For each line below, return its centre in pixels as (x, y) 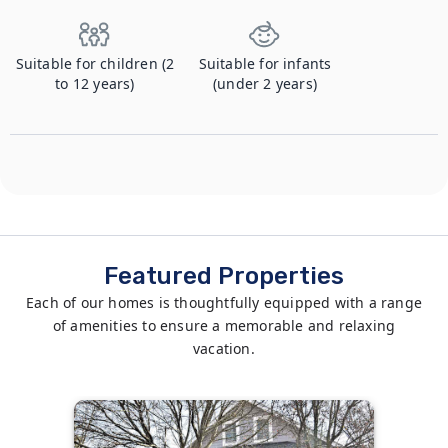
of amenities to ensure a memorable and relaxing (224, 325)
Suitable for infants (265, 63)
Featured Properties (224, 276)
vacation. (224, 348)
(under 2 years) (265, 83)
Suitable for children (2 (95, 63)
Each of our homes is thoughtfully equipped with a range (223, 302)
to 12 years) (95, 83)
